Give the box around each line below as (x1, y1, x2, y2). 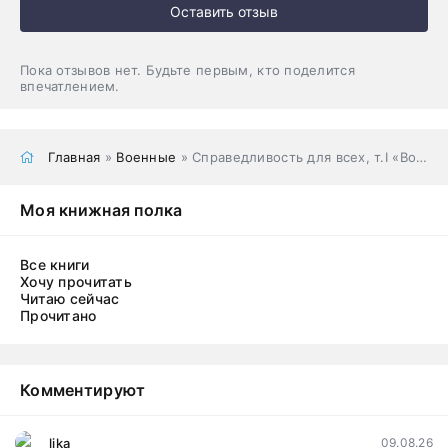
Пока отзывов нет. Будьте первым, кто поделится (20, 61, 355, 78)
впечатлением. (20, 77, 120, 94)
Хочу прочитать (20, 272, 132, 290)
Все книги (20, 255, 90, 273)
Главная (47, 148, 101, 165)
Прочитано (20, 306, 97, 324)
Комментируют (20, 379, 146, 400)
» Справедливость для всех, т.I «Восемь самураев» (176, 148, 417, 165)
